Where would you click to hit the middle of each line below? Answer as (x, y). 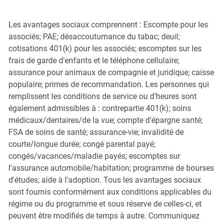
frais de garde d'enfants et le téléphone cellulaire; (94, 60)
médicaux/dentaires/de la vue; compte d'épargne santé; (105, 120)
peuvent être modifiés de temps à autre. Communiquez (104, 216)
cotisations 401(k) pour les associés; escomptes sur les (105, 48)
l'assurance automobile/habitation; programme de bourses (111, 168)
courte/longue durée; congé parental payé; (82, 144)
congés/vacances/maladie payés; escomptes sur (94, 156)
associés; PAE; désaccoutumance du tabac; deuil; (94, 36)
